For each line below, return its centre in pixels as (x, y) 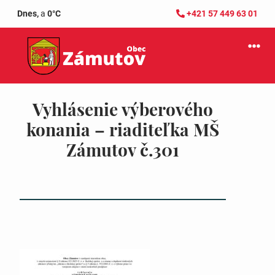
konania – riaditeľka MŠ (123, 129)
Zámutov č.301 (123, 149)
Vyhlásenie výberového (123, 109)
